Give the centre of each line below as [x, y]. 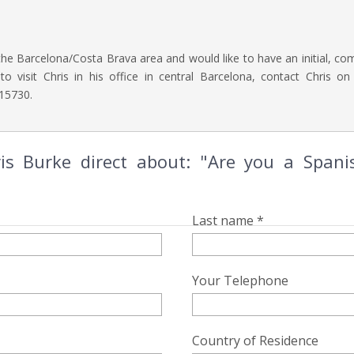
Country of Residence [255, 341]
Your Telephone [240, 281]
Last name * [228, 220]
